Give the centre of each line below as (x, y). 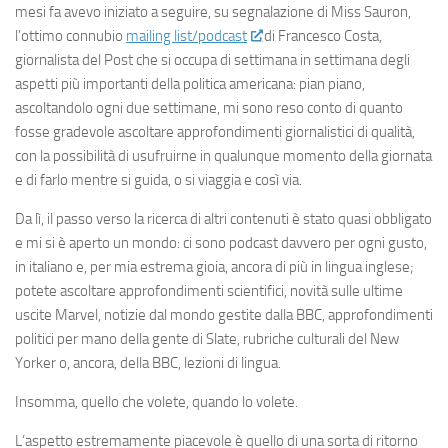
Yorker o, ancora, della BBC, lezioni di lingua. (148, 363)
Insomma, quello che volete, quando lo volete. (156, 402)
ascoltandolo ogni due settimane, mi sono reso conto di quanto (209, 108)
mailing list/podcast (186, 36)
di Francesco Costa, (322, 36)
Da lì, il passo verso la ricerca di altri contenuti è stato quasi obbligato (223, 219)
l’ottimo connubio (70, 36)
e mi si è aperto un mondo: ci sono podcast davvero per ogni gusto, (221, 243)
